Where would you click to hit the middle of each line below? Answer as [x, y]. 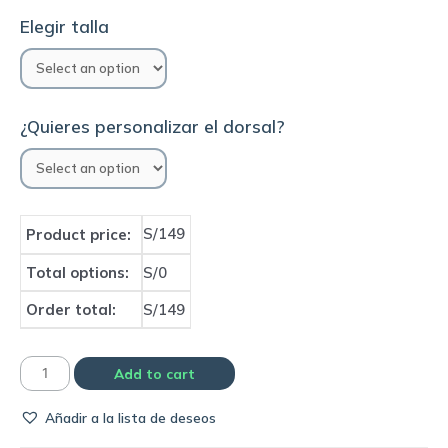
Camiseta [49, 372]
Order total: [71, 310]
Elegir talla [64, 27]
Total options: [77, 273]
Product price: [78, 235]
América [45, 397]
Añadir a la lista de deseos [130, 417]
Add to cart [154, 373]
